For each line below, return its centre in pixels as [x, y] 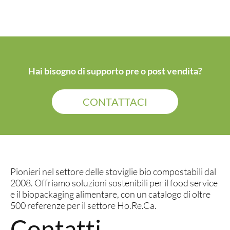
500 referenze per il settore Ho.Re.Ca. [83, 205]
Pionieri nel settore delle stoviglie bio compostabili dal [113, 171]
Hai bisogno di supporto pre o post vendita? [115, 71]
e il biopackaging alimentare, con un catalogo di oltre [110, 194]
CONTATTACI [115, 102]
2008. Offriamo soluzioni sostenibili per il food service [114, 183]
